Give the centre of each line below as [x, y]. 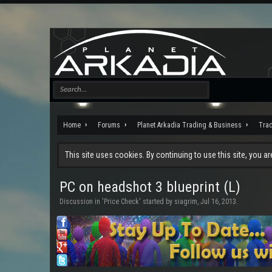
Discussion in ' [82, 202]
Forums [109, 125]
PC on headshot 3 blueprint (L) [150, 187]
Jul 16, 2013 [218, 202]
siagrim [186, 202]
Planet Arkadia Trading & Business [189, 125]
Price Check [121, 202]
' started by [157, 202]
